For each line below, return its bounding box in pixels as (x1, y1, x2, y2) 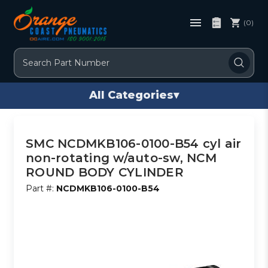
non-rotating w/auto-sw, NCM (26, 150, 217, 165)
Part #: (26, 182, 57, 194)
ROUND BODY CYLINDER (26, 165, 184, 179)
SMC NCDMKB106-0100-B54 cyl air (26, 136, 242, 151)
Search (14, 48, 44, 60)
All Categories (89, 89, 173, 102)
